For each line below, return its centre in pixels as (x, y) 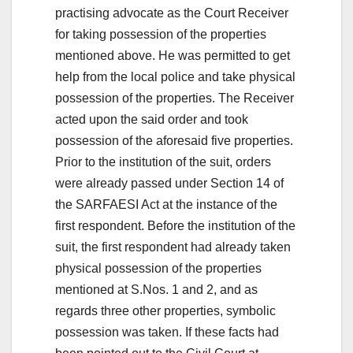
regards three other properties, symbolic (165, 310)
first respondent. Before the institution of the (175, 225)
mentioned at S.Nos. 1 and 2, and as (156, 289)
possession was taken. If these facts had (167, 332)
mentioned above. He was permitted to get (173, 55)
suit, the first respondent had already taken (173, 247)
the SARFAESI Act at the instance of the (166, 204)
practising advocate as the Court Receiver (172, 13)
